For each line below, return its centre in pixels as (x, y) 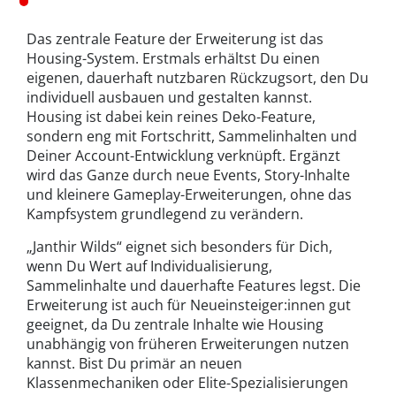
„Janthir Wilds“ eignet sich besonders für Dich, (179, 246)
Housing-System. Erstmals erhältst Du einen (173, 58)
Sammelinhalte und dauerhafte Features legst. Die (194, 285)
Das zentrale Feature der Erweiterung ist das (175, 38)
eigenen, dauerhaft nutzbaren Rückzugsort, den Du (198, 77)
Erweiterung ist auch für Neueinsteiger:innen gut (189, 305)
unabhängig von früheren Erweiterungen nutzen (188, 343)
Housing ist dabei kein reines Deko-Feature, (171, 116)
